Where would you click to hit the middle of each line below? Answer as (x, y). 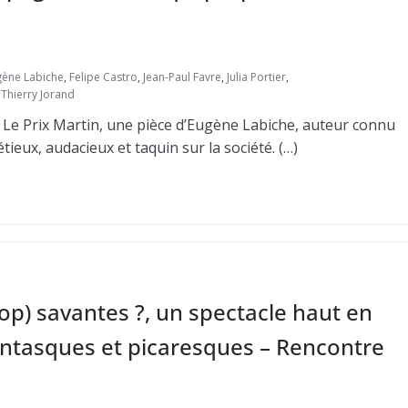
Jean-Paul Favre (182, 77)
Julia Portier (256, 77)
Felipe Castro (103, 77)
